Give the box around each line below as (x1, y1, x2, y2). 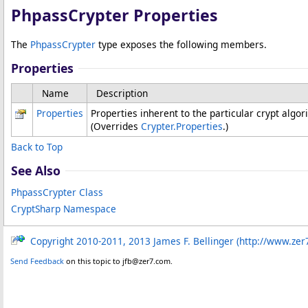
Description (96, 87, 148, 100)
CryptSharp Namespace (11, 202, 116, 215)
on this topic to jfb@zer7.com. (64, 256, 173, 266)
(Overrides (91, 120, 141, 133)
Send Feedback (10, 256, 64, 266)
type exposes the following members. (96, 38, 267, 51)
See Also (11, 162, 60, 179)
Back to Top (11, 140, 63, 153)
